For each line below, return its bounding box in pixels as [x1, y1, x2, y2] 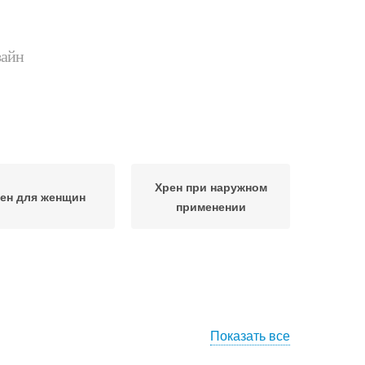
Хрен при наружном [154, 178, 267, 195]
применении [175, 198, 246, 214]
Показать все [210, 326, 290, 345]
